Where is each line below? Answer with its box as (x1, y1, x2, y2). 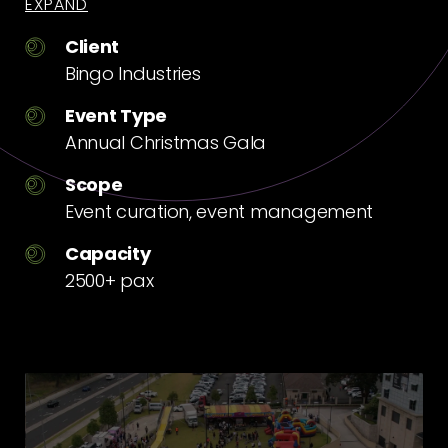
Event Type (64, 103, 168, 128)
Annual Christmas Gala (64, 130, 267, 155)
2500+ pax (64, 268, 154, 293)
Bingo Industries (64, 61, 201, 86)
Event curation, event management (64, 199, 374, 224)
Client (64, 34, 120, 59)
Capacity (64, 241, 151, 266)
